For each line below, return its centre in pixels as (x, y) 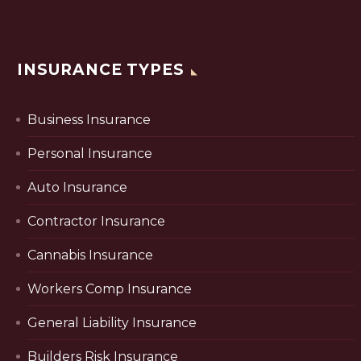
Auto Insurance (77, 188)
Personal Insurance (90, 154)
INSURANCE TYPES (101, 70)
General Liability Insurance (112, 323)
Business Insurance (89, 120)
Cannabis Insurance (90, 255)
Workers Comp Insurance (110, 289)
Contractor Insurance (96, 222)
